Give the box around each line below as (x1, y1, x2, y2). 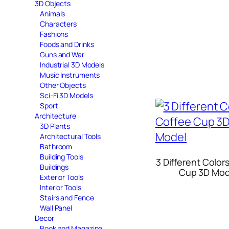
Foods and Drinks (40, 39, 94, 49)
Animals (40, 8, 65, 18)
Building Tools (40, 151, 83, 162)
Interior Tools (40, 182, 81, 192)
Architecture (35, 110, 76, 121)
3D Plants (40, 121, 71, 131)
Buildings (40, 162, 69, 172)
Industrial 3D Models (40, 59, 104, 70)
